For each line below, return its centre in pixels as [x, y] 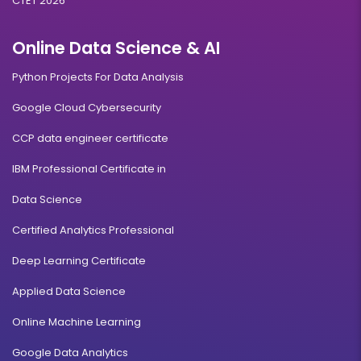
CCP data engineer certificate [90, 139]
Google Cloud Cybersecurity [87, 108]
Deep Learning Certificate [79, 261]
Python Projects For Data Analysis [98, 77]
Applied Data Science [69, 292]
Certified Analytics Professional [93, 230]
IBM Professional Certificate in [89, 169]
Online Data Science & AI [116, 48]
